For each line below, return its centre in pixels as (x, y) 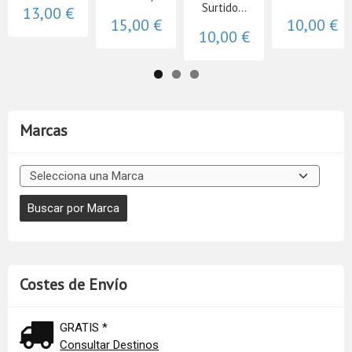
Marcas (44, 130)
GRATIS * (84, 327)
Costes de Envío (73, 284)
